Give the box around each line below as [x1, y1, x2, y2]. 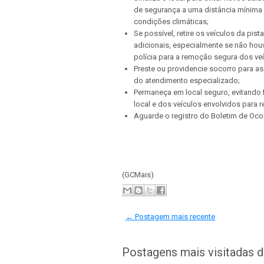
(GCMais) [122, 170, 154, 179]
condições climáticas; [134, 16, 209, 26]
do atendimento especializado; [134, 75, 240, 85]
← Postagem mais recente [126, 212, 215, 221]
